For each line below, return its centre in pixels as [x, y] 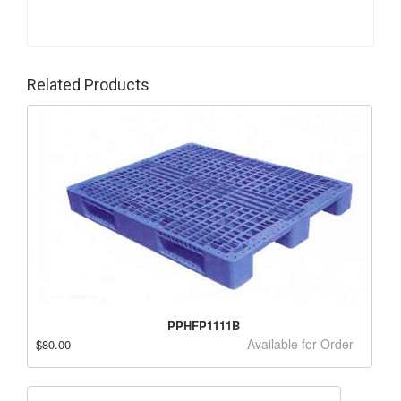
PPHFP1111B [203, 326]
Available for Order [300, 344]
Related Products [88, 85]
